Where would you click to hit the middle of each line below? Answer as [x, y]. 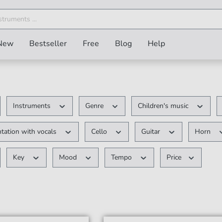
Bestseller [48, 44]
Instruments [33, 106]
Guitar [152, 132]
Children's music [164, 106]
